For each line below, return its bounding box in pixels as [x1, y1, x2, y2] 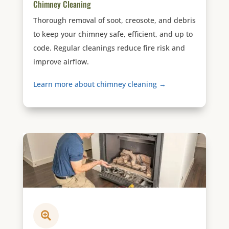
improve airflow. [33, 57, 89, 67]
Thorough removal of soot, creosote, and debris [33, 15, 196, 26]
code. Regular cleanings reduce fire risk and [33, 43, 185, 53]
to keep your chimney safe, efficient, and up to [33, 29, 193, 39]
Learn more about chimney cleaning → [33, 79, 166, 89]
